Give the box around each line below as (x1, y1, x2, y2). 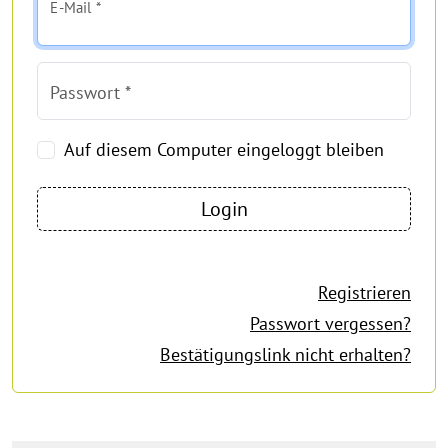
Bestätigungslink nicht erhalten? (160, 343, 411, 367)
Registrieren (318, 281, 411, 305)
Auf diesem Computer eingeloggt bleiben (64, 138, 384, 162)
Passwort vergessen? (250, 312, 411, 336)
